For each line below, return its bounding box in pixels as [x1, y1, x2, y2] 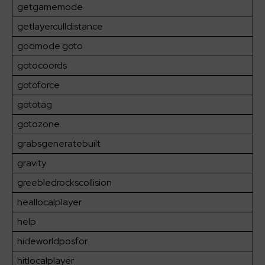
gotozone [17, 118, 60, 131]
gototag [17, 98, 52, 111]
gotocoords [17, 59, 67, 72]
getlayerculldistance [17, 20, 103, 33]
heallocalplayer [17, 196, 82, 209]
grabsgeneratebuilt [17, 137, 101, 150]
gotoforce [17, 79, 60, 92]
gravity [17, 157, 46, 170]
